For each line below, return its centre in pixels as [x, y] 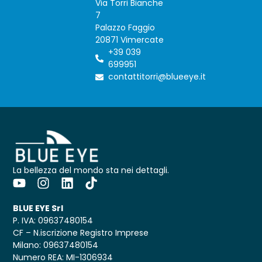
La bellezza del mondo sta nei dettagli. [91, 170]
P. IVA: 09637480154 [53, 221]
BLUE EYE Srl [38, 208]
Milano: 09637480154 [56, 245]
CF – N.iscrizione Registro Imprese [81, 233]
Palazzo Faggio [125, 28]
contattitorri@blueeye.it [157, 77]
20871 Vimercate [129, 40]
